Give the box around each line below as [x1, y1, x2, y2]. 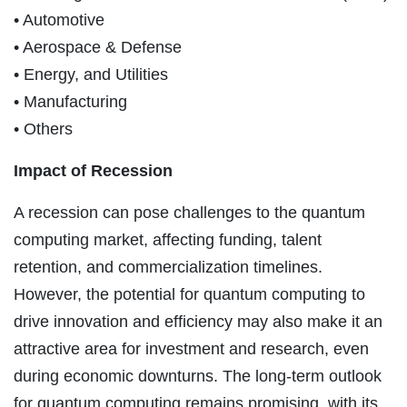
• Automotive [14, 10, 104, 29]
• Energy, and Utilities [14, 65, 168, 84]
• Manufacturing [14, 92, 127, 111]
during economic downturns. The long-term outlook [14, 366, 382, 385]
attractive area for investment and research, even [14, 339, 369, 358]
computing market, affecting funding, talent [14, 230, 322, 249]
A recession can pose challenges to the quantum [14, 203, 365, 222]
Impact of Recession [14, 161, 173, 180]
